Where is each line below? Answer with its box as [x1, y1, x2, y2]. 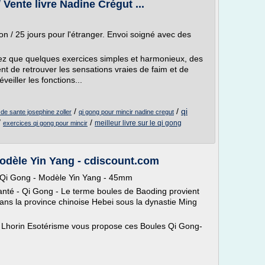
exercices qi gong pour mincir [3, 119, 88, 127]
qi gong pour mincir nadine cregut [79, 108, 174, 115]
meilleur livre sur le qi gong [95, 119, 182, 127]
